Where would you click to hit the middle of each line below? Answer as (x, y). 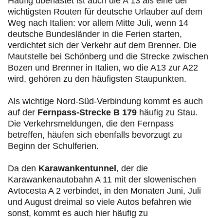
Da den (23, 168)
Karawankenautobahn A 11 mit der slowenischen (102, 180)
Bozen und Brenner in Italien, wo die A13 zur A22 (103, 68)
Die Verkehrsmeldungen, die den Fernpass (91, 124)
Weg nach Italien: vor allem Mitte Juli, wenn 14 (98, 23)
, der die (132, 168)
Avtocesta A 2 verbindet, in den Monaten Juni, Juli (104, 191)
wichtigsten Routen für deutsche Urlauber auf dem (105, 12)
